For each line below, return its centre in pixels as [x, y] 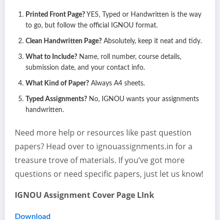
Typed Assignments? [56, 99]
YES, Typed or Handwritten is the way [143, 15]
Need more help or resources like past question [103, 133]
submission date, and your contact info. [85, 68]
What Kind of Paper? [57, 84]
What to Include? [51, 57]
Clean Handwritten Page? [64, 41]
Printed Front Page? [55, 15]
